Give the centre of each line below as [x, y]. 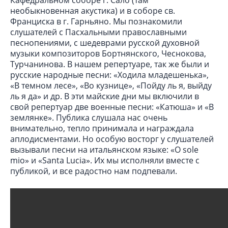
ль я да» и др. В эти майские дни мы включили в [105, 96]
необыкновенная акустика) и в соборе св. [93, 10]
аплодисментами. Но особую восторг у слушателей [112, 139]
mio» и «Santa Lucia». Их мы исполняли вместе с [105, 160]
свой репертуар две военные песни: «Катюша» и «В [112, 107]
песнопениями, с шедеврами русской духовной [105, 42]
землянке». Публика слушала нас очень [89, 117]
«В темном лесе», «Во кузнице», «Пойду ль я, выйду [111, 85]
